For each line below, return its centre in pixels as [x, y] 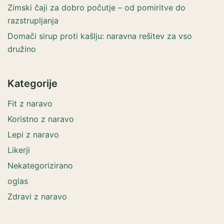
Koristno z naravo [41, 119]
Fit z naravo [30, 104]
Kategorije [32, 84]
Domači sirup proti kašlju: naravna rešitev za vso [100, 36]
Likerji [19, 150]
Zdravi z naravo [37, 197]
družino [22, 49]
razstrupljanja [33, 21]
